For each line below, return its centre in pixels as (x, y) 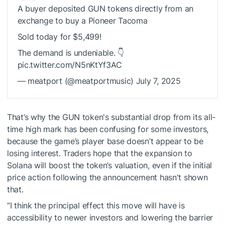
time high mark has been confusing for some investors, (108, 129)
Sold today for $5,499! (59, 37)
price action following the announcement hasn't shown (107, 178)
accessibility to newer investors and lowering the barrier (110, 218)
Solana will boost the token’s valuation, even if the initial (110, 165)
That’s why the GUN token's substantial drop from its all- (111, 117)
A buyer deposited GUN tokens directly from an (105, 9)
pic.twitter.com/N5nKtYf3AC (70, 65)
